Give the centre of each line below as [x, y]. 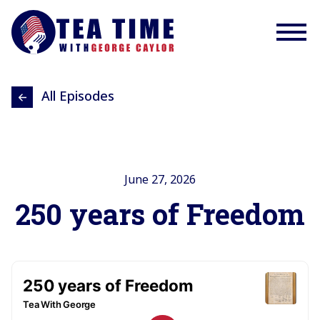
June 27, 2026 [160, 180]
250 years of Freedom [160, 214]
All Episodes [78, 96]
